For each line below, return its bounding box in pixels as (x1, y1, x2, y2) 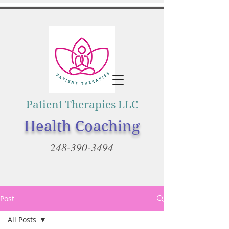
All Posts (8, 215, 36, 224)
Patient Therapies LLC (26, 99, 138, 111)
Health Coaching (24, 118, 140, 135)
